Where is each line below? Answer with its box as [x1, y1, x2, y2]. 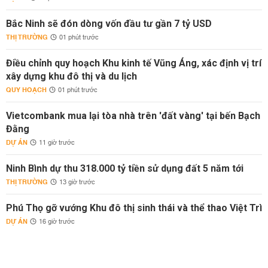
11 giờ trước [39, 137, 75, 150]
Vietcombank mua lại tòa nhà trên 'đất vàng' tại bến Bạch [6, 110, 260, 122]
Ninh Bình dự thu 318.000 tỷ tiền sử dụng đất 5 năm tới [6, 163, 243, 175]
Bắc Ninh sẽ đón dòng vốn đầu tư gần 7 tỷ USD [6, 18, 212, 30]
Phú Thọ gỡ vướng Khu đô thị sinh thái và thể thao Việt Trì [6, 202, 262, 214]
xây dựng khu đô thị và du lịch [6, 71, 137, 83]
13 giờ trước [59, 176, 95, 189]
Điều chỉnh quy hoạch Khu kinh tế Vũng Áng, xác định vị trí [6, 57, 261, 69]
